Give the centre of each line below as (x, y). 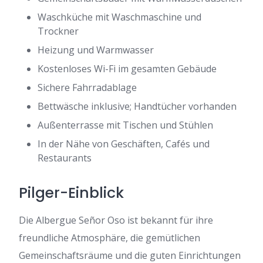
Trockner (58, 31)
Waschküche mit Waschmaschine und (119, 17)
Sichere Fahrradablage (87, 88)
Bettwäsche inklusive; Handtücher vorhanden (137, 107)
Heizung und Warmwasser (96, 50)
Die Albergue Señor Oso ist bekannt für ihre (116, 220)
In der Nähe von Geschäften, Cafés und (124, 144)
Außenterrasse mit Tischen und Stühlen (125, 125)
